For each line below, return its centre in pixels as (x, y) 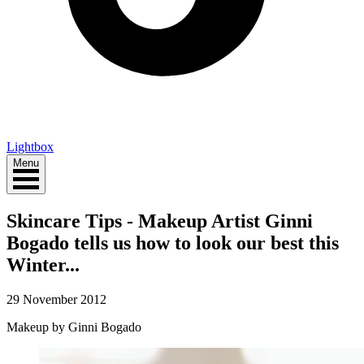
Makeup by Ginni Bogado (74, 327)
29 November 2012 (56, 299)
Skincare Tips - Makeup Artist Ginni (160, 221)
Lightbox (30, 146)
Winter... (43, 264)
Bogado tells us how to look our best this (173, 243)
